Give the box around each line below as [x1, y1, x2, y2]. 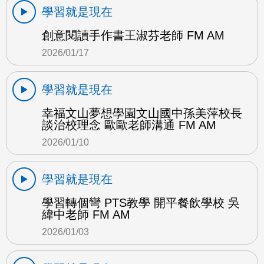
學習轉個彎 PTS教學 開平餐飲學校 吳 [42, 196, 240, 209]
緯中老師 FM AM [42, 207, 130, 221]
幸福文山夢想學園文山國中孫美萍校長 [42, 106, 242, 120]
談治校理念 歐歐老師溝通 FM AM [42, 118, 216, 131]
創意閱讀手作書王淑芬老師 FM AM [42, 28, 225, 42]
